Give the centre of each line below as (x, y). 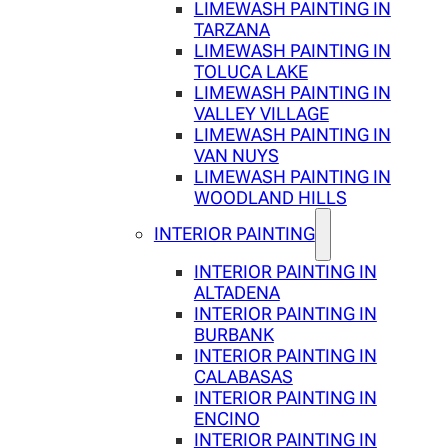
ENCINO (226, 419)
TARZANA (231, 30)
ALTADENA (236, 293)
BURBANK (233, 335)
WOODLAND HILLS (270, 198)
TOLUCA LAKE (250, 72)
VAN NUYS (236, 156)
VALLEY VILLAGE (261, 114)
